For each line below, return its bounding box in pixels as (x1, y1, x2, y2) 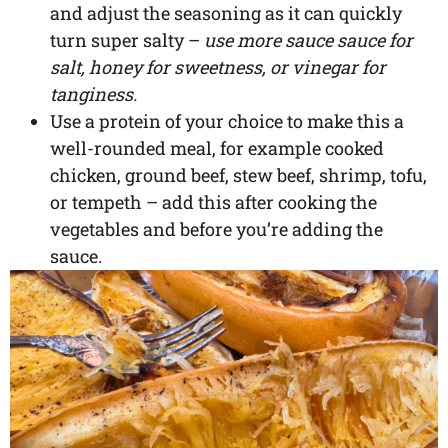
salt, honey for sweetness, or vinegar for (50, 54, 386, 79)
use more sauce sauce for (204, 27, 413, 52)
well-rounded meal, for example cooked (50, 135, 384, 160)
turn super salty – (50, 27, 204, 52)
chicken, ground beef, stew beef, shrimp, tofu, (50, 162, 427, 187)
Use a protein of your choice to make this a (50, 108, 404, 133)
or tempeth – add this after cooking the (50, 189, 377, 214)
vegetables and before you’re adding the (50, 216, 383, 241)
